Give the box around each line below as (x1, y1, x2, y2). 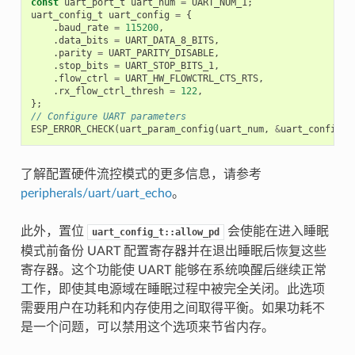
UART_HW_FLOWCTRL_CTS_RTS (124, 72, 258, 84)
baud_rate (58, 21, 109, 33)
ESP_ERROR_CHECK (30, 123, 114, 135)
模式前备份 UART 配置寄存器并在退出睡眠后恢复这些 (20, 244, 326, 258)
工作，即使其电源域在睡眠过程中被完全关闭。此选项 (20, 282, 325, 296)
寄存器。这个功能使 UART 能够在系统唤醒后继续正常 (20, 263, 326, 277)
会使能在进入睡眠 (223, 224, 329, 238)
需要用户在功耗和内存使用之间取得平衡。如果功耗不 (20, 301, 325, 315)
